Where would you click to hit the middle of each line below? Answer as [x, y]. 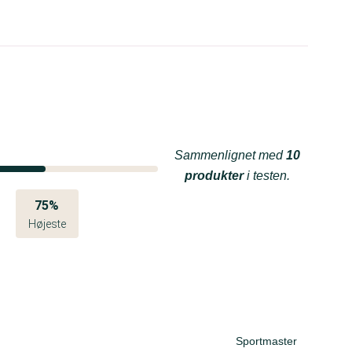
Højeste [47, 224]
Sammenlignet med [230, 155]
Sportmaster [266, 341]
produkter [214, 176]
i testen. [267, 176]
